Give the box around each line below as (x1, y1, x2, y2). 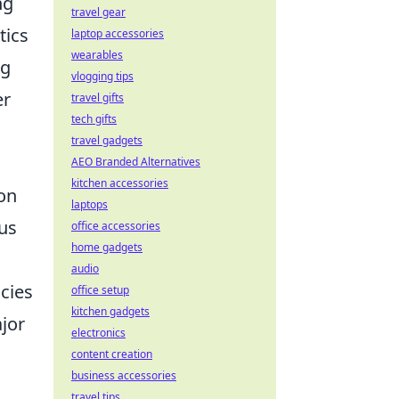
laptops (71, 197, 108, 212)
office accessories (71, 218, 160, 233)
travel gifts (71, 90, 124, 105)
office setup (71, 282, 129, 297)
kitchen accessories (71, 175, 168, 191)
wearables (71, 47, 123, 62)
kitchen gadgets (71, 304, 150, 319)
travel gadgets (71, 133, 142, 148)
